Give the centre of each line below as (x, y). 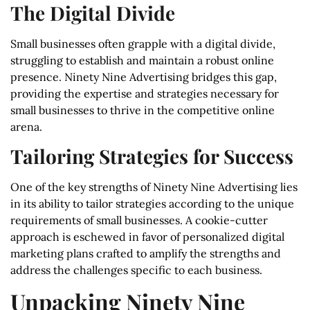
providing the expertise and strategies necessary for (145, 93)
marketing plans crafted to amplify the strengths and (146, 254)
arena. (26, 126)
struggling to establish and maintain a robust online (142, 60)
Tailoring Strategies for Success (152, 156)
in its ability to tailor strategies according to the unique (152, 204)
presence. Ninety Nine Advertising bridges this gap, (144, 76)
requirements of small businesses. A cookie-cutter (139, 220)
